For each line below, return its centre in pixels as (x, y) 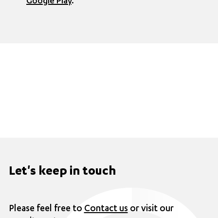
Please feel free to (46, 209)
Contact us (106, 209)
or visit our (151, 209)
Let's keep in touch (62, 173)
